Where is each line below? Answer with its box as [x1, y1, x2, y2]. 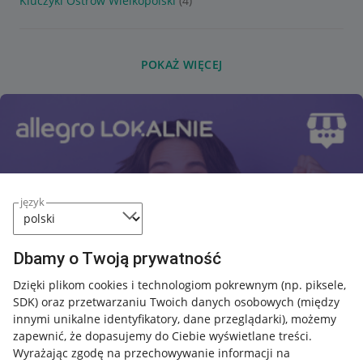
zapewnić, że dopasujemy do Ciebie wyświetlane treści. [13, 327, 312, 344]
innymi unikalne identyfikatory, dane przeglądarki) [13, 310, 285, 327]
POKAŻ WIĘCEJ [140, 57, 223, 72]
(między [297, 293, 340, 310]
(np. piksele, [281, 276, 346, 293]
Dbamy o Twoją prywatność [13, 248, 221, 268]
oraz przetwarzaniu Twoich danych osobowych [38, 293, 297, 310]
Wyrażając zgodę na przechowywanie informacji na [13, 344, 290, 361]
